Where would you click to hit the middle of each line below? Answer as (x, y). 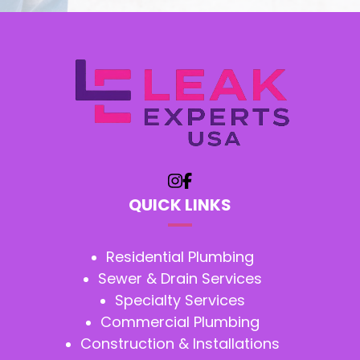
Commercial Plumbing (180, 322)
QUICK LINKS (180, 205)
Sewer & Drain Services (180, 279)
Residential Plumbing (180, 257)
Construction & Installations (180, 344)
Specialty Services (180, 301)
